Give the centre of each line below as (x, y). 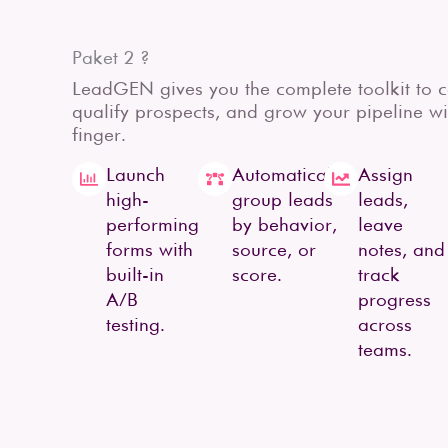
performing (152, 224)
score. (257, 274)
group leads (282, 199)
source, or (274, 249)
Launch (135, 174)
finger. (99, 134)
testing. (135, 324)
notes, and (401, 249)
